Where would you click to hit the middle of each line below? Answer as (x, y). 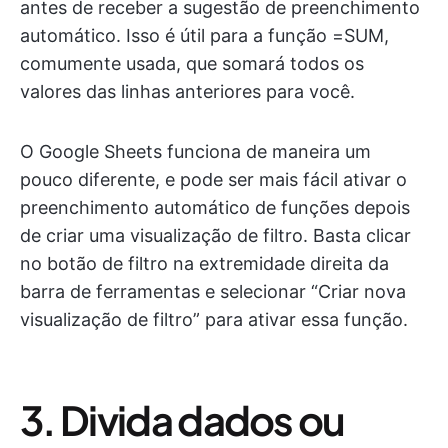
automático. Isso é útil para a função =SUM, (204, 36)
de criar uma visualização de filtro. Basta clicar (215, 236)
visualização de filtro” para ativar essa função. (214, 320)
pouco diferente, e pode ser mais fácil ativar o (213, 180)
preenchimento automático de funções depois (215, 208)
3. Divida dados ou (182, 420)
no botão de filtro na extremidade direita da (204, 264)
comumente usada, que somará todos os (192, 64)
